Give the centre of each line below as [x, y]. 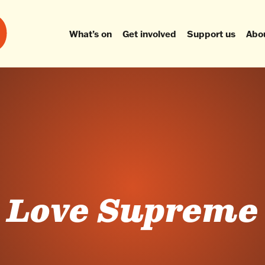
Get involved [149, 34]
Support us [211, 34]
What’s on [90, 34]
